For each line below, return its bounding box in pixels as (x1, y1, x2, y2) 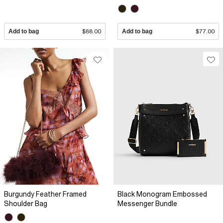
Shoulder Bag (4, 199, 47, 208)
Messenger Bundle (117, 199, 177, 208)
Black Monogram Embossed (117, 190, 207, 198)
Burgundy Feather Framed (4, 190, 87, 198)
